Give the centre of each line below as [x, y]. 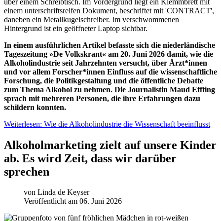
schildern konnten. [35, 107]
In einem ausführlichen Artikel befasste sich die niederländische [110, 45]
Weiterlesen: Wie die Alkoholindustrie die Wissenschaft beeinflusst [107, 124]
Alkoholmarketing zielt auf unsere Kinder [110, 145]
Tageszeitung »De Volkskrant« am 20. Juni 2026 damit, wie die [109, 54]
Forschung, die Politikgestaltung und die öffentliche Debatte [104, 80]
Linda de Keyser [63, 192]
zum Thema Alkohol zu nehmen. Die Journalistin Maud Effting [110, 89]
